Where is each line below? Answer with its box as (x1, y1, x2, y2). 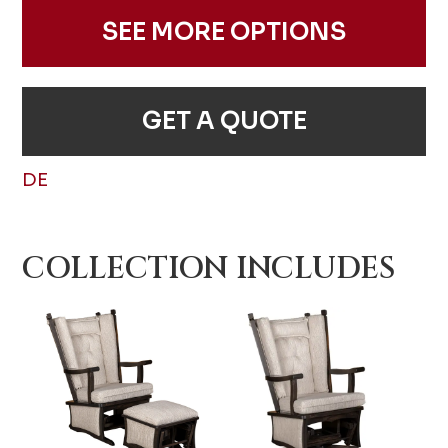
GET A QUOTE (141, 105, 307, 136)
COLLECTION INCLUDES (22, 248, 396, 289)
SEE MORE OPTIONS (102, 16, 346, 47)
